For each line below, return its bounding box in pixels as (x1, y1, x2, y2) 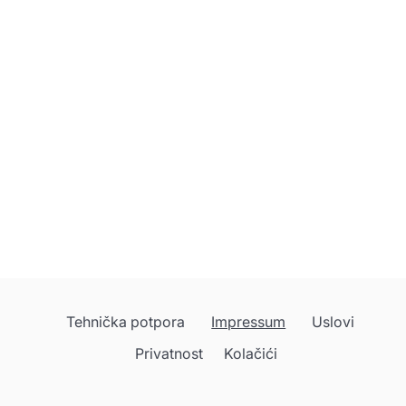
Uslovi (312, 313, 355, 331)
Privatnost (134, 343, 203, 362)
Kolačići (223, 343, 277, 362)
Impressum (211, 313, 286, 331)
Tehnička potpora (66, 313, 186, 331)
